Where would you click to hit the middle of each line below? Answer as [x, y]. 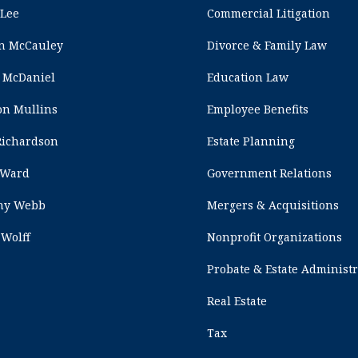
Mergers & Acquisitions [273, 205]
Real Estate [237, 301]
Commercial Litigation [269, 14]
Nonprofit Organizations [275, 237]
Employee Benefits [258, 109]
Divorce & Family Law [267, 46]
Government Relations [270, 173]
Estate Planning [251, 141]
